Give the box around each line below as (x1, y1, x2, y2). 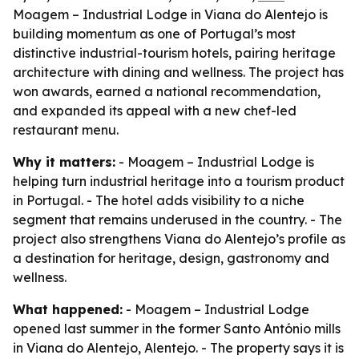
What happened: (13, 301, 123, 317)
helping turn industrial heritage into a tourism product (13, 173, 345, 189)
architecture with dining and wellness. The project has (13, 64, 344, 80)
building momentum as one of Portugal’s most (13, 26, 296, 42)
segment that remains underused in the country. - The (13, 212, 342, 228)
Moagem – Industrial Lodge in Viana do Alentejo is (13, 6, 328, 22)
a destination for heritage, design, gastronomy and (13, 250, 329, 266)
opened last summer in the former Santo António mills (13, 321, 341, 337)
